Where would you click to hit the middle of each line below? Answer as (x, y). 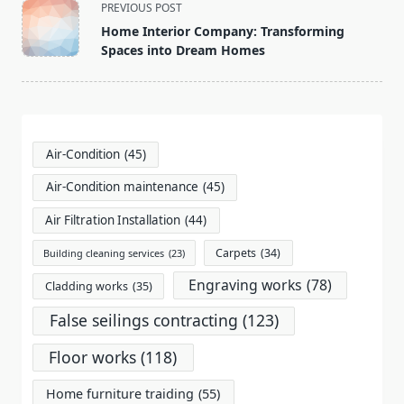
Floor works (93, 357)
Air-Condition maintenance (122, 187)
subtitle (46, 49)
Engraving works (246, 285)
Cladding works (86, 287)
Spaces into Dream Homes (183, 50)
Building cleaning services (103, 252)
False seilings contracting (143, 321)
